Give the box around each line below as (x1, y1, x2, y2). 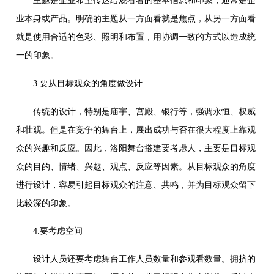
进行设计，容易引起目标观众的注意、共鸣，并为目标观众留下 (16, 180, 256, 190)
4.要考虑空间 (16, 226, 83, 236)
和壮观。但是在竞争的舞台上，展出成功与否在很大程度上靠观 (16, 125, 256, 135)
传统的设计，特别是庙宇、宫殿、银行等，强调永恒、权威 (16, 106, 256, 116)
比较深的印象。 (16, 198, 76, 208)
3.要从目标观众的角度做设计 (16, 79, 143, 89)
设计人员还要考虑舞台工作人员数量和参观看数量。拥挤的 (16, 254, 256, 264)
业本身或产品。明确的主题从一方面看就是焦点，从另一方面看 (16, 14, 256, 24)
